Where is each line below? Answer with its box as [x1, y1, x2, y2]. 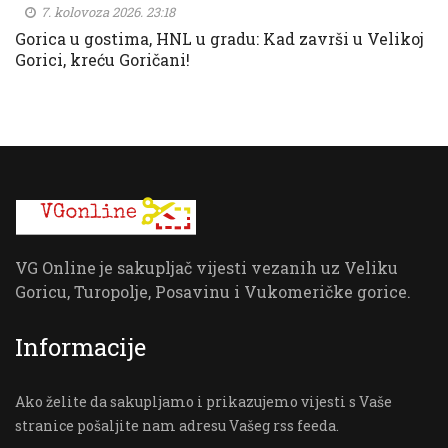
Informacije [15, 330, 146, 363]
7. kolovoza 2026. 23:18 [38, 2, 175, 21]
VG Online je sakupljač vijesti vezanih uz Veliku [15, 256, 398, 278]
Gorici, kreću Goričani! [15, 48, 190, 70]
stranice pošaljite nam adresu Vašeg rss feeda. [15, 415, 339, 435]
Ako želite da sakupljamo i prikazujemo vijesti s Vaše [15, 391, 392, 411]
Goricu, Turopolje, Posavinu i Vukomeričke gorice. [15, 280, 411, 302]
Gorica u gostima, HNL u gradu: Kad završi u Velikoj [15, 27, 424, 49]
